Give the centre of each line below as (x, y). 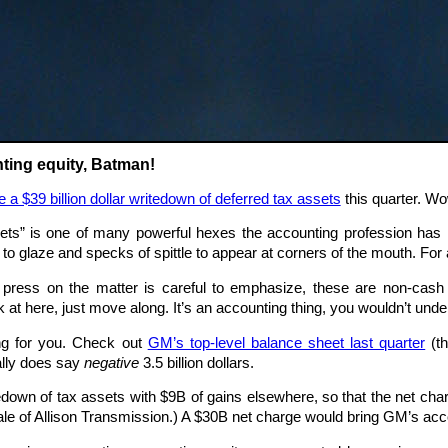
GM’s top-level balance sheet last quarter (286, 342)
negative (111, 362)
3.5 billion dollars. (196, 362)
